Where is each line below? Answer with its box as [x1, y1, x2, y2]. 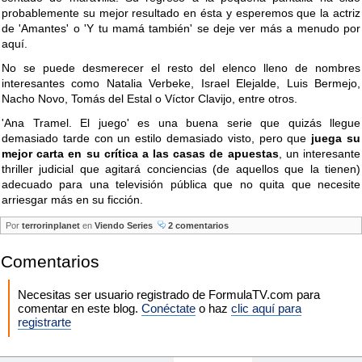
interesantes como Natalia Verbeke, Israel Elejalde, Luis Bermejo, [2, 76, 360, 90]
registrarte [18, 314, 71, 329]
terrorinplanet [22, 220, 80, 230]
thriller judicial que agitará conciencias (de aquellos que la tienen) [2, 162, 360, 175]
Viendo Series [95, 220, 153, 230]
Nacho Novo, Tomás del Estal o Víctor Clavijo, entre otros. [2, 91, 297, 105]
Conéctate [141, 301, 196, 315]
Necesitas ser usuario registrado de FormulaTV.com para [18, 287, 320, 301]
